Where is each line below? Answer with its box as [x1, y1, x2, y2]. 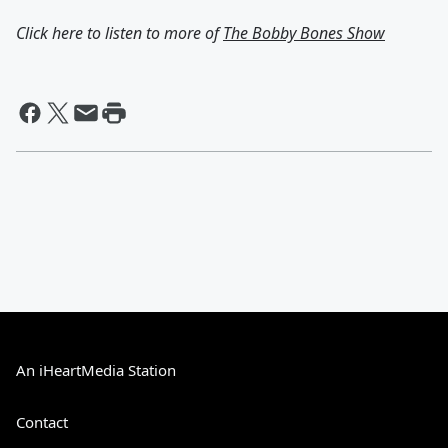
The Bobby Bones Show [223, 22, 385, 44]
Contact [16, 412, 68, 432]
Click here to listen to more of [16, 22, 223, 44]
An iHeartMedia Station [16, 360, 176, 380]
